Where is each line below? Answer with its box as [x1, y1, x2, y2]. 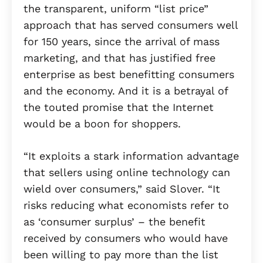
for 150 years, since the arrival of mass [23, 35, 220, 48]
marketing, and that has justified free [23, 52, 215, 65]
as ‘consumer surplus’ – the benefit [23, 215, 205, 228]
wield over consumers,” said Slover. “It [23, 183, 220, 195]
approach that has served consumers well [23, 19, 238, 32]
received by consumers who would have [23, 232, 228, 245]
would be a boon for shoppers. [23, 117, 184, 130]
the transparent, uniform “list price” [23, 2, 208, 15]
